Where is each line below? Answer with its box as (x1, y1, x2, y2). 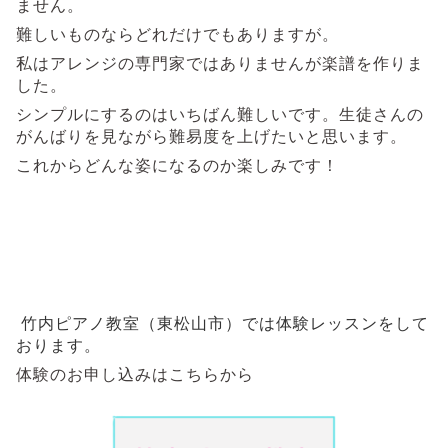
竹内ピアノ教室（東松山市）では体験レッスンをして (21, 314, 429, 332)
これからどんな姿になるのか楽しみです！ (16, 154, 339, 175)
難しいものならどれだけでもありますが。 (16, 23, 339, 44)
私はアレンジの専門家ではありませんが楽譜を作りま (16, 52, 424, 73)
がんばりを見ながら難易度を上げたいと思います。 (16, 125, 407, 146)
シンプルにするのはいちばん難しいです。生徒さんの (16, 103, 424, 124)
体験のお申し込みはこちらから (16, 365, 254, 383)
